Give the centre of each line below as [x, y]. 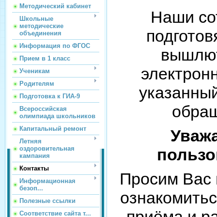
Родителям [37, 84]
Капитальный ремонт [53, 129]
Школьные [36, 19]
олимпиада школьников [57, 116]
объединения [40, 33]
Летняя [31, 141]
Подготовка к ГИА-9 [50, 96]
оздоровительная [47, 148]
